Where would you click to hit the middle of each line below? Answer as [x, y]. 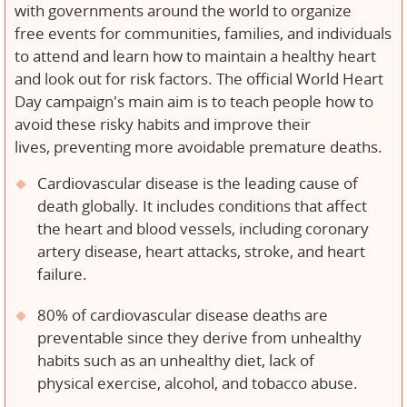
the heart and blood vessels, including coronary [203, 229]
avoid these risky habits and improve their [163, 125]
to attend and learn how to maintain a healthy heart [195, 57]
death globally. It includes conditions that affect [202, 207]
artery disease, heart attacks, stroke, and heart [201, 252]
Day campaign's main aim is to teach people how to [194, 102]
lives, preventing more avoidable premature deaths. [200, 148]
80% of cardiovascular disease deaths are [183, 316]
